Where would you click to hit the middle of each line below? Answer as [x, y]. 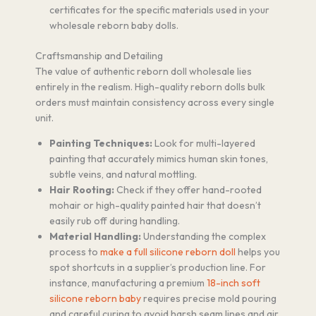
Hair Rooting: [82, 189]
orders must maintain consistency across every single [155, 102]
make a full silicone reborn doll [168, 251]
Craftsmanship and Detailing [99, 55]
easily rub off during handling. [115, 220]
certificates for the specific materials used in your [159, 10]
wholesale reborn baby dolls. [114, 25]
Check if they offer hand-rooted [188, 189]
